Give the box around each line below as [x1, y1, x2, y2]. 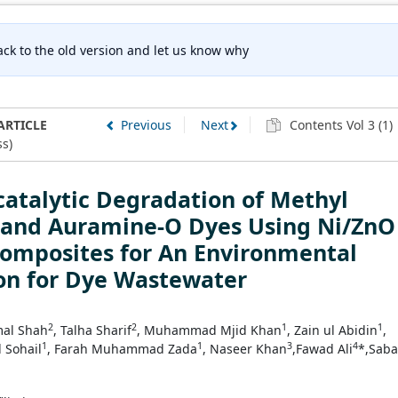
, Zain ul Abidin [287, 321, 378, 338]
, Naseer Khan [203, 339, 287, 357]
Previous [120, 116, 171, 134]
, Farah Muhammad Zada [47, 339, 197, 357]
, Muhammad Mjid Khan [137, 321, 282, 338]
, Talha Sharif [53, 321, 131, 338]
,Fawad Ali [292, 339, 353, 357]
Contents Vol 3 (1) [286, 116, 393, 134]
